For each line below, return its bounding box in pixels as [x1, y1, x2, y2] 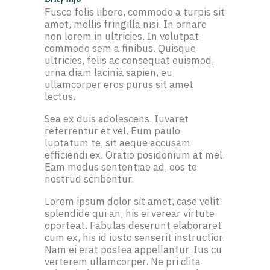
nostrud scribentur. [45, 172, 134, 186]
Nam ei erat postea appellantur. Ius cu [45, 243, 222, 257]
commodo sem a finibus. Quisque [45, 42, 196, 55]
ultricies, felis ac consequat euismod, [45, 54, 214, 67]
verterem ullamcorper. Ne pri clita [45, 255, 201, 269]
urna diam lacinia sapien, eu [45, 66, 172, 80]
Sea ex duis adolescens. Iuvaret [45, 112, 189, 126]
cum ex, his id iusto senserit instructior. [45, 231, 225, 245]
